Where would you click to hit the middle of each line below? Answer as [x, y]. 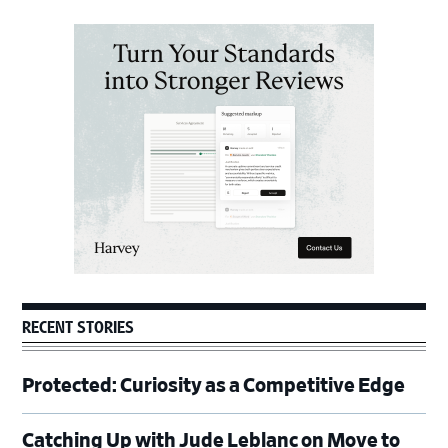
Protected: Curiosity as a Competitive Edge [214, 385]
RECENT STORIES [78, 326]
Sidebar [57, 56]
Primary [58, 34]
